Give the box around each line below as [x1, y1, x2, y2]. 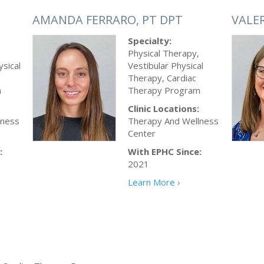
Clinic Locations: [128, 103, 199, 114]
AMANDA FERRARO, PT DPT [32, 12, 183, 28]
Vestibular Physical [128, 60, 203, 71]
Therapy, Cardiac [128, 72, 196, 84]
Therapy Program [128, 84, 200, 96]
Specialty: [128, 35, 171, 47]
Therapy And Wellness [128, 115, 219, 127]
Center [128, 127, 156, 139]
